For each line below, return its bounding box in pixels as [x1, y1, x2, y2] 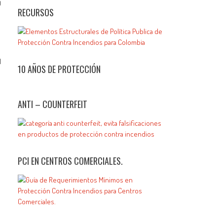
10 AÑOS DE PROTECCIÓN [18, 63, 101, 76]
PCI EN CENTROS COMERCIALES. [18, 154, 123, 168]
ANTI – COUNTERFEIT [18, 98, 88, 111]
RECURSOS [18, 6, 54, 19]
